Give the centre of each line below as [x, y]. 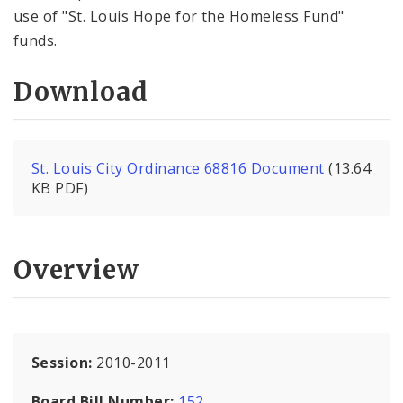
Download [81, 92]
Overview [76, 269]
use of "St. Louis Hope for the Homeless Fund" [179, 16]
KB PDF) [60, 188]
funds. [36, 40]
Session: [64, 362]
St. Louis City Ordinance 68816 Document [178, 169]
